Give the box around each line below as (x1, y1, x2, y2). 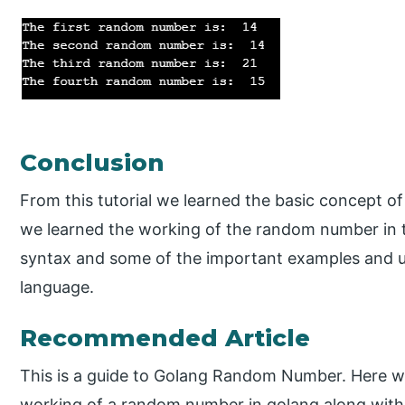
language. (20, 277, 95, 297)
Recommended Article (20, 323, 311, 353)
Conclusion (20, 147, 165, 177)
